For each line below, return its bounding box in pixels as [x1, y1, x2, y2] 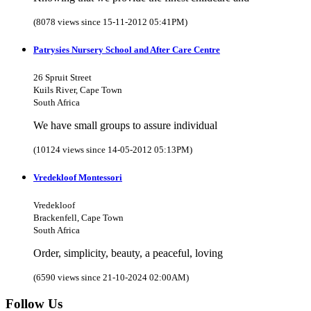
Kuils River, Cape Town [33, 85, 122, 96]
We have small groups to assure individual [33, 119, 217, 132]
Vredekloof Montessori [33, 172, 122, 183]
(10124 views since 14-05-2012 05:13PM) [33, 144, 192, 155]
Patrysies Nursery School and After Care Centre [33, 44, 220, 55]
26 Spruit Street [33, 72, 92, 83]
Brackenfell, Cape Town [33, 212, 124, 224]
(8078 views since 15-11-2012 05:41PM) [33, 16, 187, 27]
